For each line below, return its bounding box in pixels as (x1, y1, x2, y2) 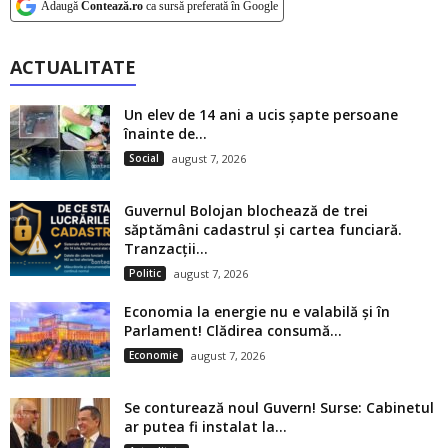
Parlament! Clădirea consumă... (124, 320, 342, 340)
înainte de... (124, 123, 207, 143)
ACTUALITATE (10, 54, 136, 79)
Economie (129, 347, 178, 362)
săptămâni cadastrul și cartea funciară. (124, 219, 402, 239)
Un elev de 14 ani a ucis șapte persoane (124, 104, 398, 124)
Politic (129, 265, 161, 280)
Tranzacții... (124, 238, 208, 258)
